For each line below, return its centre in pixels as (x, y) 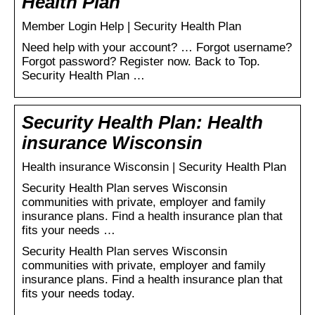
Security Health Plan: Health (142, 122)
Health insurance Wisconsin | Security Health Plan (154, 167)
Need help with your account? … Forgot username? (157, 47)
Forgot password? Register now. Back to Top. (141, 61)
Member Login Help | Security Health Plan (131, 26)
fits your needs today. (78, 293)
